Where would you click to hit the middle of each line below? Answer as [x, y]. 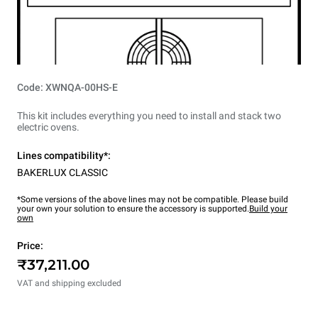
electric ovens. [48, 127]
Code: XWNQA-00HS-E [67, 87]
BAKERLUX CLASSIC [62, 172]
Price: [30, 245]
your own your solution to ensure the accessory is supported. [133, 208]
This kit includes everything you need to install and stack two [149, 115]
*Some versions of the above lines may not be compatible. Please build [153, 199]
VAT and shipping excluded [69, 283]
